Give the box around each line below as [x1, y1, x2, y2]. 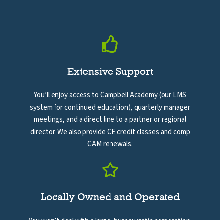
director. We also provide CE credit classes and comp [30, 126, 190, 137]
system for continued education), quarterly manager [30, 102, 190, 112]
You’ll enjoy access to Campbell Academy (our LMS [34, 89, 186, 100]
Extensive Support [67, 65, 153, 77]
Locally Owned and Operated [40, 191, 180, 203]
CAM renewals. [87, 138, 133, 149]
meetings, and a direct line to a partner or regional [34, 114, 186, 125]
